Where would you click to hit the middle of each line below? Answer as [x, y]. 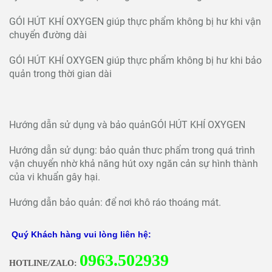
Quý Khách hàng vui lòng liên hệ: [80, 234]
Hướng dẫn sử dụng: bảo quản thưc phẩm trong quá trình [132, 150]
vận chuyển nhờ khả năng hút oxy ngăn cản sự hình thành [134, 163]
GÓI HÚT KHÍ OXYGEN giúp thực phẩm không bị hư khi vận [135, 21]
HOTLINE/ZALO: [44, 263]
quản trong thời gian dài [60, 73]
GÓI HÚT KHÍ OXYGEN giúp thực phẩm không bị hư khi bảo [135, 60]
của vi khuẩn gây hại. [55, 177]
